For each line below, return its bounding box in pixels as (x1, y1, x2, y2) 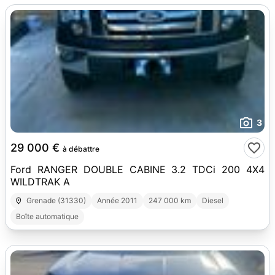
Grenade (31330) (26, 196, 87, 205)
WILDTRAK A (10, 176, 70, 188)
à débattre (63, 144, 99, 153)
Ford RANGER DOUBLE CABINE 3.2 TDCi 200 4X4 (10, 163, 265, 176)
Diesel (202, 196, 224, 205)
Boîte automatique (16, 212, 79, 221)
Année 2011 (97, 196, 138, 205)
